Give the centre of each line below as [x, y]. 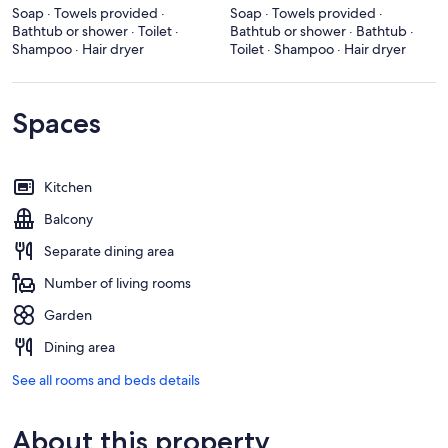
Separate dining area [109, 250]
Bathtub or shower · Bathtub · [322, 30]
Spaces [56, 122]
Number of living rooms [117, 282]
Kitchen [68, 186]
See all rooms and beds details [106, 379]
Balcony [68, 218]
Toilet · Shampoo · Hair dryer [318, 48]
